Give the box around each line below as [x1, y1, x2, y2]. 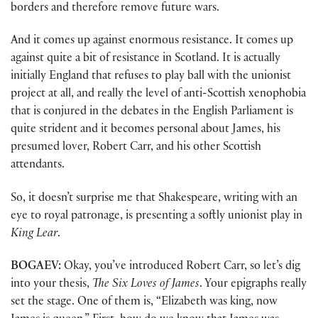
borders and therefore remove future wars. [11, 3, 219, 16]
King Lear [11, 228, 57, 241]
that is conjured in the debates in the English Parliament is [11, 106, 293, 119]
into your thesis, [11, 278, 92, 291]
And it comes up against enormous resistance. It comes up [11, 35, 293, 48]
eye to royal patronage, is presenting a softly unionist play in [11, 210, 302, 223]
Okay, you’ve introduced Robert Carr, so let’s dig [61, 261, 300, 273]
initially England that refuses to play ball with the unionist [11, 71, 291, 84]
